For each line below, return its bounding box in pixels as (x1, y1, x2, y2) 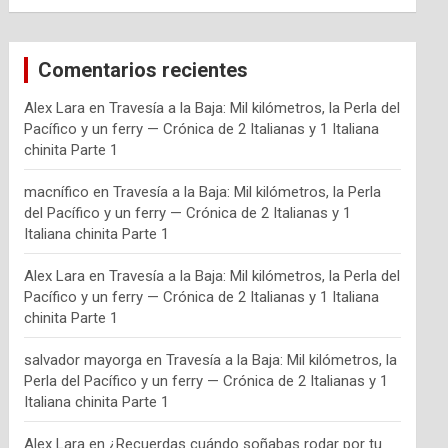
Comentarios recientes (38, 58, 249, 83)
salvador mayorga (24, 351, 143, 370)
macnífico (24, 183, 90, 202)
